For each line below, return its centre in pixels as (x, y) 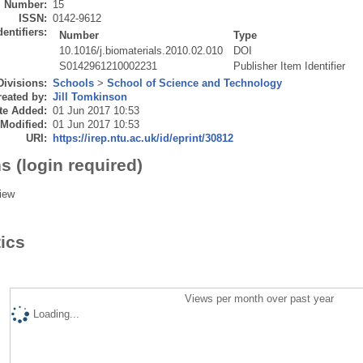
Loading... (56, 314)
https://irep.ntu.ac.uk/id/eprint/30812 (143, 138)
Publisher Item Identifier (290, 66)
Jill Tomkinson (90, 96)
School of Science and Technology (194, 83)
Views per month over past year (260, 298)
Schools (73, 83)
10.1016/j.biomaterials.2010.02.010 (141, 50)
